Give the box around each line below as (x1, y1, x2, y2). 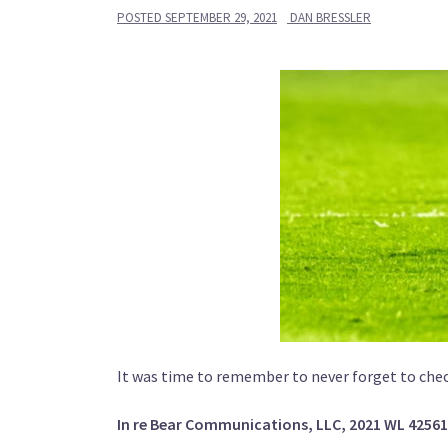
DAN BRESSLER (290, 9, 371, 26)
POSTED (117, 9, 165, 26)
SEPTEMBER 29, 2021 (165, 9, 277, 26)
